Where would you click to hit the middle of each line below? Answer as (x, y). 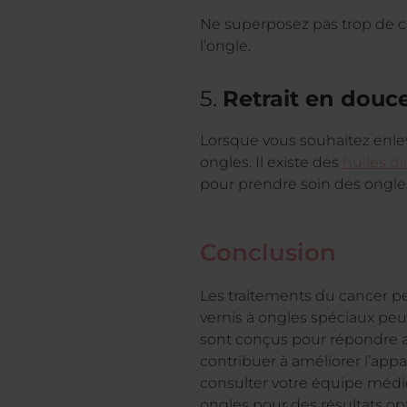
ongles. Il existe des (271, 162)
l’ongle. (225, 45)
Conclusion (268, 252)
